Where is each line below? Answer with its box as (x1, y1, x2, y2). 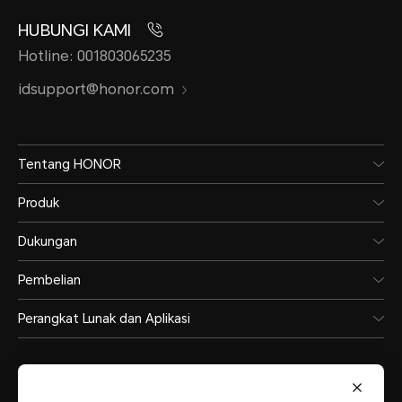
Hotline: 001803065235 (18, 48, 171, 66)
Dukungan (18, 234, 77, 249)
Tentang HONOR (18, 157, 121, 172)
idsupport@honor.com (18, 81, 174, 99)
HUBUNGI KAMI (18, 21, 135, 40)
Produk (18, 196, 59, 211)
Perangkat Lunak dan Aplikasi (18, 311, 190, 327)
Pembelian (18, 273, 81, 288)
